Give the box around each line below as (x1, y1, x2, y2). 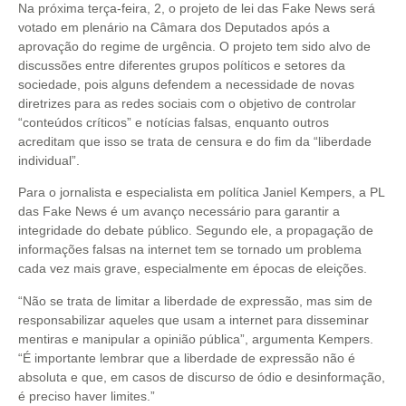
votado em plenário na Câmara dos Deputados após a (18, 20, 330, 34)
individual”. (18, 153, 80, 168)
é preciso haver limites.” (18, 388, 155, 403)
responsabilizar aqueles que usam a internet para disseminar (18, 312, 369, 327)
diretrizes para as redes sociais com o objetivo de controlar (18, 96, 356, 111)
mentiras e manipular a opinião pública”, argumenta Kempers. (18, 331, 373, 346)
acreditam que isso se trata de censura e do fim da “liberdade (18, 134, 372, 149)
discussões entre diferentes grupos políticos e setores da (18, 58, 345, 72)
